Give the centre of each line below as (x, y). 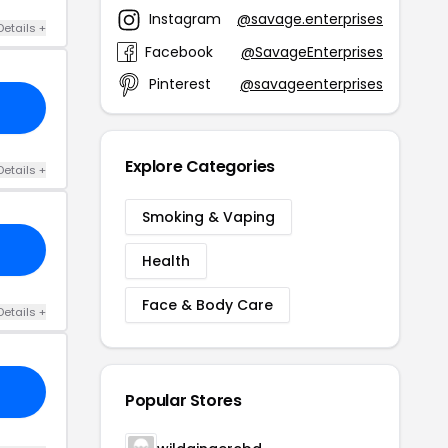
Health (166, 260)
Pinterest (180, 84)
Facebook (179, 51)
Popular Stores (183, 400)
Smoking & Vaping (208, 216)
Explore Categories (200, 166)
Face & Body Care (207, 304)
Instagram (185, 19)
